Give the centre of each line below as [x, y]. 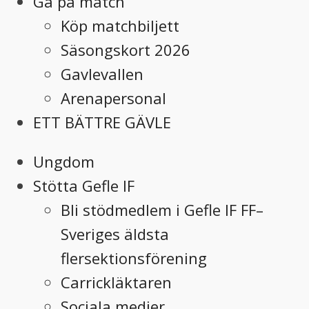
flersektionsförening [134, 258]
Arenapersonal [113, 98]
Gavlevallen [102, 73]
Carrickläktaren [116, 282]
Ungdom [64, 161]
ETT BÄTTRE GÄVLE [102, 122]
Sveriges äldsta [115, 233]
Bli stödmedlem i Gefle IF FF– [162, 209]
